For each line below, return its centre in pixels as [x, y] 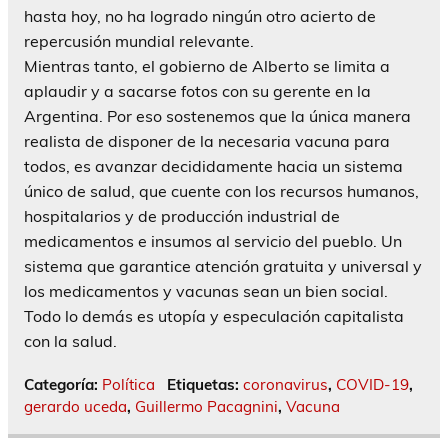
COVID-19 [372, 384]
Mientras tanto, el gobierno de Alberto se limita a [207, 65]
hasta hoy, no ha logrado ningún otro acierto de [200, 15]
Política [128, 384]
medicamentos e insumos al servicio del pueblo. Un [213, 240]
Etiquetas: [204, 384]
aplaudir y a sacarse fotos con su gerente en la [197, 90]
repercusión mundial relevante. [139, 40]
